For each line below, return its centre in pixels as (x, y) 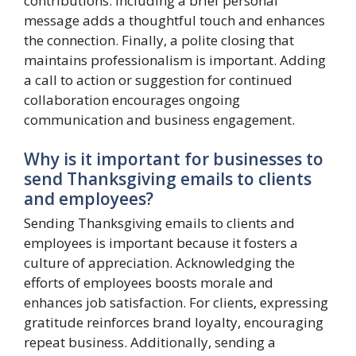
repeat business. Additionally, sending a (150, 342)
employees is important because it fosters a (161, 243)
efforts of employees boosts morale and (149, 282)
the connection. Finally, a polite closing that (159, 40)
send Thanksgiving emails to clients (168, 179)
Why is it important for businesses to (174, 159)
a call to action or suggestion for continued (158, 79)
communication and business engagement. (159, 119)
